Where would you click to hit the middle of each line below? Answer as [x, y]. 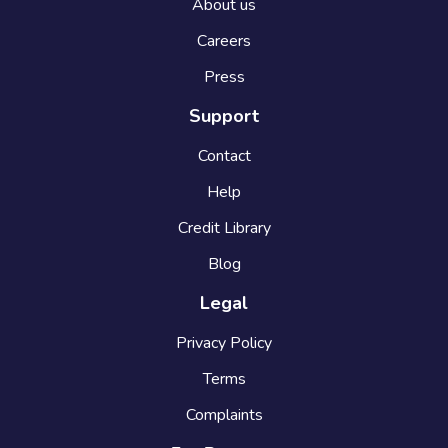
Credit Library [224, 228]
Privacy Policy [224, 343]
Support [224, 116]
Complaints [224, 415]
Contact [224, 156]
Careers [224, 41]
